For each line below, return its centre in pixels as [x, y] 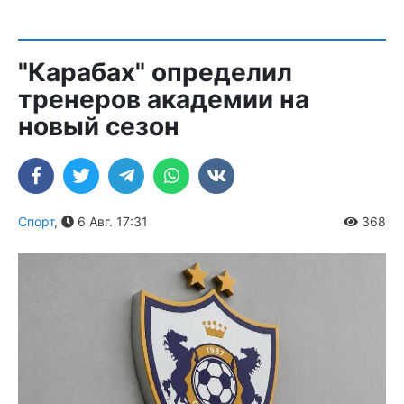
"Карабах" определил [155, 72]
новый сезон [99, 126]
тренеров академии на [164, 99]
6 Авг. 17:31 [111, 221]
